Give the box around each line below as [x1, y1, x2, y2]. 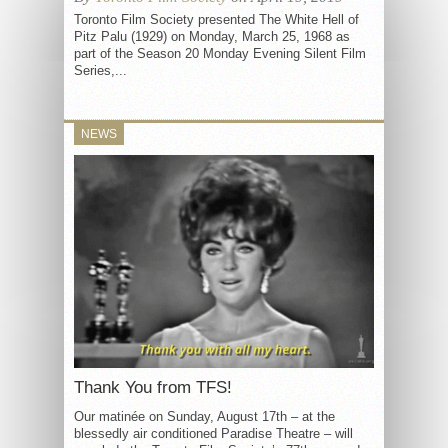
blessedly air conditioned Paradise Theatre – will [74, 425, 353, 441]
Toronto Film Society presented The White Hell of [74, 12, 359, 27]
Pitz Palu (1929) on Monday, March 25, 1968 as [74, 29, 350, 44]
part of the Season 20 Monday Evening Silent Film [74, 46, 366, 61]
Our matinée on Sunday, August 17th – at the [74, 408, 335, 424]
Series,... [74, 63, 127, 78]
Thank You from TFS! [74, 377, 232, 397]
